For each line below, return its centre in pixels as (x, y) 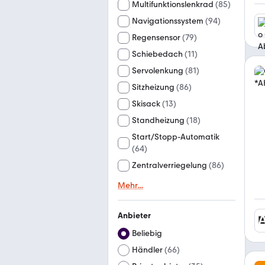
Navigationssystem (168, 21)
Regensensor (156, 38)
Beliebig (147, 233)
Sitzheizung (153, 87)
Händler (147, 250)
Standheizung (158, 120)
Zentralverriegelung (169, 165)
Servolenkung (158, 71)
